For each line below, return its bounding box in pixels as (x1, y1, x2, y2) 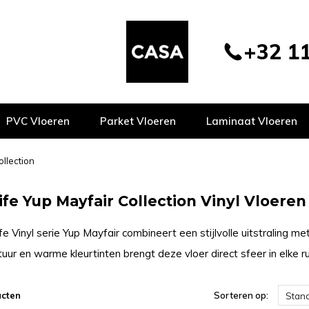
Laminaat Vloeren (206, 114, 297, 128)
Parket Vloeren (100, 114, 176, 128)
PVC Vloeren (6, 114, 70, 128)
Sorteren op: (213, 290, 268, 301)
